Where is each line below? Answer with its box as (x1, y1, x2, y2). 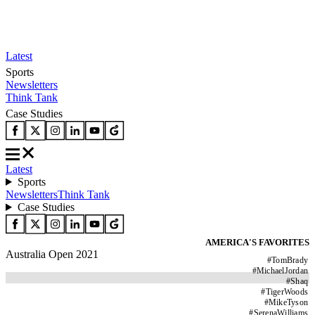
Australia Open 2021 (6, 248, 98, 260)
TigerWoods (265, 287, 308, 297)
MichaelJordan (256, 266, 308, 276)
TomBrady (271, 255, 308, 265)
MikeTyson (268, 297, 308, 307)
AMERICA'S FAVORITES (205, 237, 309, 247)
